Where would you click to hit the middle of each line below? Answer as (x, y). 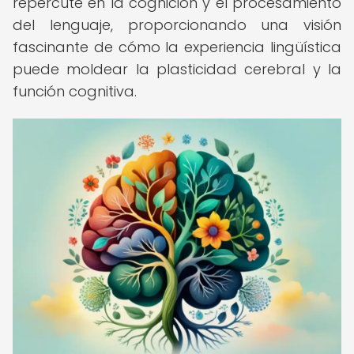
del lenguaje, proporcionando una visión (177, 25)
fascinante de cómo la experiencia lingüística (177, 47)
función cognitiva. (75, 91)
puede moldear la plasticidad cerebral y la (177, 69)
